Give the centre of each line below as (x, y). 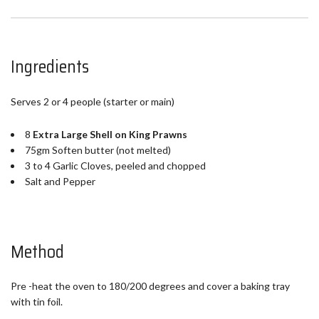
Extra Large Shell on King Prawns (110, 134)
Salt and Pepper (60, 181)
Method (37, 252)
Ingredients (50, 67)
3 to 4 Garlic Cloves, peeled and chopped (115, 165)
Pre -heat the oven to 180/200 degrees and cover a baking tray (150, 286)
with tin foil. (37, 302)
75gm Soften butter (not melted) (98, 150)
